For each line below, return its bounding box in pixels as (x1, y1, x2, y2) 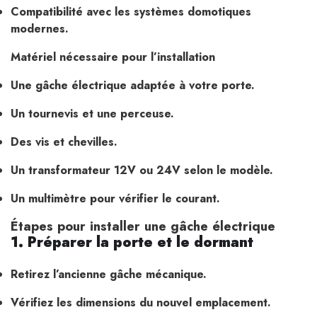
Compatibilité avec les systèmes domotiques (11, 3, 251, 20)
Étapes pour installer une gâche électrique (11, 216, 275, 236)
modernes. (11, 20, 69, 37)
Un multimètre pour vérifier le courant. (11, 190, 220, 207)
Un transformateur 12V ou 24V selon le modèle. (11, 161, 273, 178)
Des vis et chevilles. (11, 133, 117, 150)
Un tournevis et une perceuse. (11, 105, 174, 122)
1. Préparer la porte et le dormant (11, 231, 253, 253)
